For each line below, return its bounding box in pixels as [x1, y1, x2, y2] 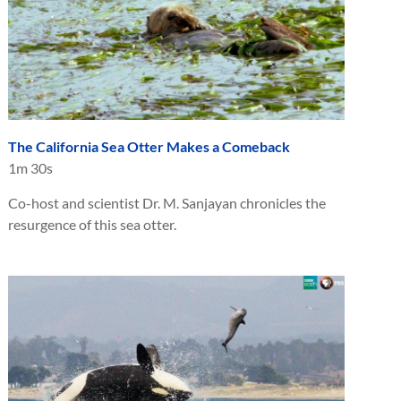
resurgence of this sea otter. [8, 216, 176, 234]
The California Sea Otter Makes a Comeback [8, 138, 290, 156]
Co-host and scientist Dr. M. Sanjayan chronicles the [8, 194, 326, 212]
